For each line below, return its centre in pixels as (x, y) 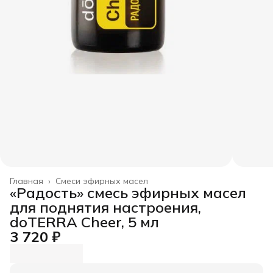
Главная (27, 181)
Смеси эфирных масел (102, 181)
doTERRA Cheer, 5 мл (84, 222)
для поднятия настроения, (105, 207)
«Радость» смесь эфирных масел (128, 193)
